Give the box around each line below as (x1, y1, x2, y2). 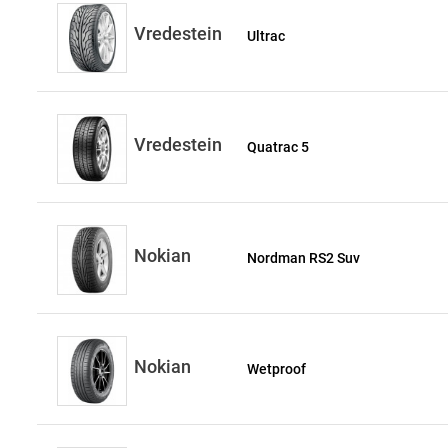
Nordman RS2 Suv (247, 250, 361, 266)
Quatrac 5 (247, 139, 310, 155)
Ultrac (247, 28, 286, 44)
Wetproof (247, 361, 307, 377)
